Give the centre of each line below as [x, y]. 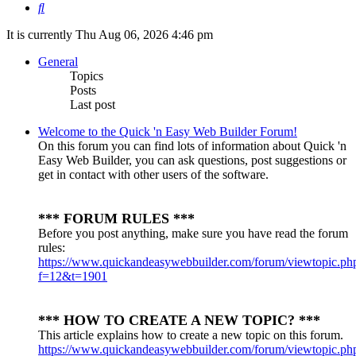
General [58, 62]
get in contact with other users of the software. [153, 175]
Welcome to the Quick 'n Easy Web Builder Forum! [168, 132]
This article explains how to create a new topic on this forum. [191, 335]
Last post [93, 105]
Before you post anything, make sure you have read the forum [193, 234]
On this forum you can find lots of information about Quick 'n [192, 146]
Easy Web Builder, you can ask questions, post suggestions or [192, 161]
